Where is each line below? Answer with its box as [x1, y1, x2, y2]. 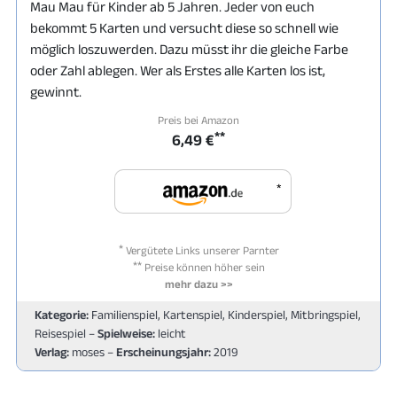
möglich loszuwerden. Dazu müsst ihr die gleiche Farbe [30, 41, 348, 57]
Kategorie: [35, 307, 89, 322]
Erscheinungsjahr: [116, 344, 211, 359]
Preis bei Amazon [158, 113, 239, 127]
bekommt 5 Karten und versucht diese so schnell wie [30, 19, 339, 35]
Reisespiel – [35, 325, 97, 340]
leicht [155, 325, 186, 340]
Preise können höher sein [141, 260, 265, 274]
